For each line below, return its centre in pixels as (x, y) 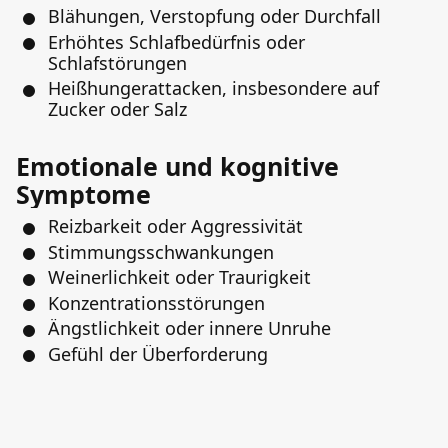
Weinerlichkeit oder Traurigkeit (179, 277)
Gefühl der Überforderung (158, 353)
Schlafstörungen (117, 62)
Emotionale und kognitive (177, 166)
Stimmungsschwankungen (161, 251)
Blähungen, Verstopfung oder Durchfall (214, 16)
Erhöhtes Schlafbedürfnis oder (176, 41)
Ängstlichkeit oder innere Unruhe (189, 328)
